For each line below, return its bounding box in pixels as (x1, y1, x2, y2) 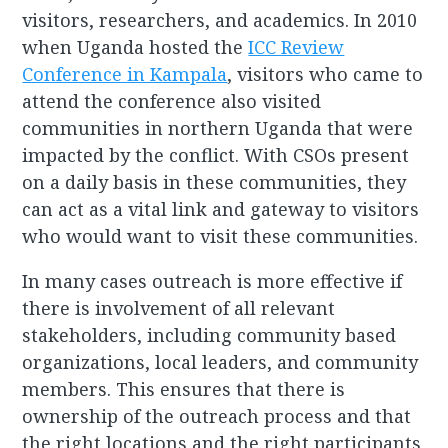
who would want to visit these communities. (22, 224, 419, 249)
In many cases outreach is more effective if (22, 269, 403, 294)
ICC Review (248, 35, 345, 60)
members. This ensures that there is (22, 377, 346, 402)
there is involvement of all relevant (22, 296, 336, 321)
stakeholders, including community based (22, 323, 397, 348)
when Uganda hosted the (22, 35, 249, 60)
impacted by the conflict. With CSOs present (22, 143, 410, 168)
